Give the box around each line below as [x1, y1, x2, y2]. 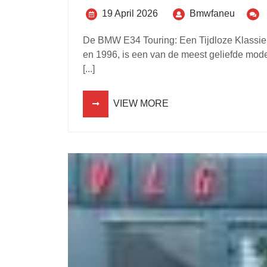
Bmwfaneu [190, 8, 235, 18]
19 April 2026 [102, 8, 158, 18]
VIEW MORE [113, 98, 169, 108]
